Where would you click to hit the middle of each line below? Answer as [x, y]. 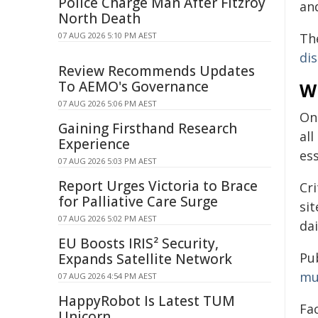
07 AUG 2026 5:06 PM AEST [108, 103]
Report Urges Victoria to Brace [158, 186]
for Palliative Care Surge [138, 202]
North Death [99, 18]
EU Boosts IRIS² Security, [138, 243]
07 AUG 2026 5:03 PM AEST [108, 161]
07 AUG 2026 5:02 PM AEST [108, 218]
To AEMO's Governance [133, 87]
